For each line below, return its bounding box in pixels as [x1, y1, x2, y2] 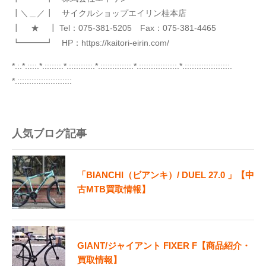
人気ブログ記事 [12, 128, 87, 140]
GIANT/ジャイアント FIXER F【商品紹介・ [77, 240, 251, 251]
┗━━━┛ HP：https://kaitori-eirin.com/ [12, 38, 169, 48]
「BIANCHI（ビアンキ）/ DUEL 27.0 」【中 [77, 170, 254, 180]
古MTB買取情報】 [77, 184, 150, 195]
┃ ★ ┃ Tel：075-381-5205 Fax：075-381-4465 [12, 23, 216, 33]
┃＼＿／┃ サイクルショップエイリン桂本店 [12, 8, 186, 18]
